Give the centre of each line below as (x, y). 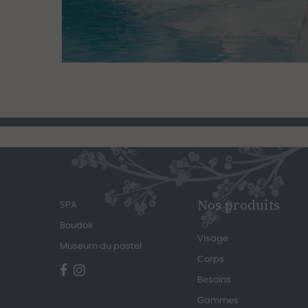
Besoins (214, 280)
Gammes (218, 301)
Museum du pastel (101, 247)
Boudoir (77, 226)
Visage (213, 239)
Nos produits (239, 206)
